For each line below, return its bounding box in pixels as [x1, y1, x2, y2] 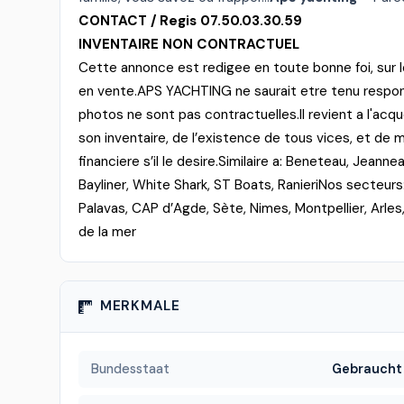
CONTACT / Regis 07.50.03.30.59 [78, 12, 302, 30]
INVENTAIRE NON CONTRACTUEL [78, 35, 299, 53]
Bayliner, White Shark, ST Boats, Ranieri [78, 176, 318, 194]
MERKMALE [99, 297, 180, 316]
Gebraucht [331, 361, 402, 377]
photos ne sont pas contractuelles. [78, 106, 299, 124]
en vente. [78, 82, 137, 100]
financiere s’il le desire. [78, 152, 218, 170]
